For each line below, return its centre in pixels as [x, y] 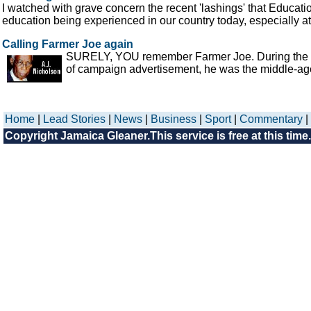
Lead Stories [74, 119]
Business [174, 119]
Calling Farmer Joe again [68, 44]
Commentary [271, 119]
